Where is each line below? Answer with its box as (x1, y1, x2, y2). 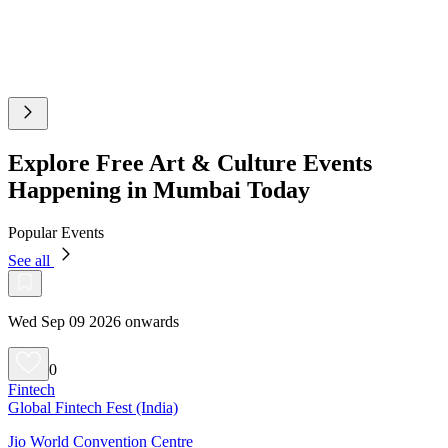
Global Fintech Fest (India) (8, 398, 178, 416)
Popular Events (8, 223, 104, 241)
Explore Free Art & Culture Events (8, 149, 372, 176)
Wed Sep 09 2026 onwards (8, 312, 179, 330)
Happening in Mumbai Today (8, 176, 310, 203)
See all (8, 251, 54, 269)
